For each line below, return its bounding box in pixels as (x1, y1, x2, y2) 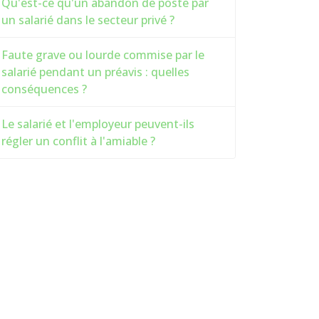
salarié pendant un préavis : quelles (1, 64, 189, 80)
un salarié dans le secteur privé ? (1, 12, 174, 28)
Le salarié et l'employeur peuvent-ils (1, 116, 194, 132)
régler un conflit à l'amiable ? (1, 133, 155, 149)
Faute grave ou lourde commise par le (1, 47, 204, 63)
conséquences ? (1, 81, 87, 97)
